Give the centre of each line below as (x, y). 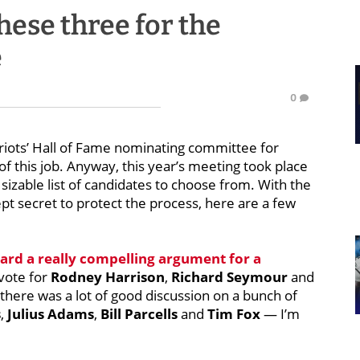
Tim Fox (234, 314)
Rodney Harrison (108, 277)
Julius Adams (51, 314)
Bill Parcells (139, 314)
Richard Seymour (229, 277)
